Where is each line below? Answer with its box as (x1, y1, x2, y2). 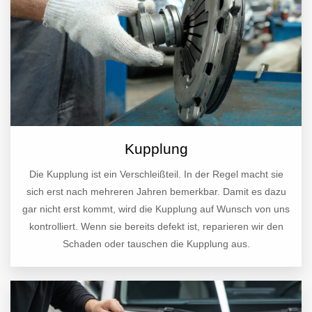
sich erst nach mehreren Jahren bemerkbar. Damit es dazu (26, 186, 286, 198)
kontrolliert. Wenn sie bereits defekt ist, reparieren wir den (29, 221, 283, 233)
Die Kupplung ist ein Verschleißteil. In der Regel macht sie (29, 169, 283, 180)
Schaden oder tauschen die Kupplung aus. (62, 238, 250, 250)
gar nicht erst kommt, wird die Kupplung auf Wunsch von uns (22, 203, 290, 215)
